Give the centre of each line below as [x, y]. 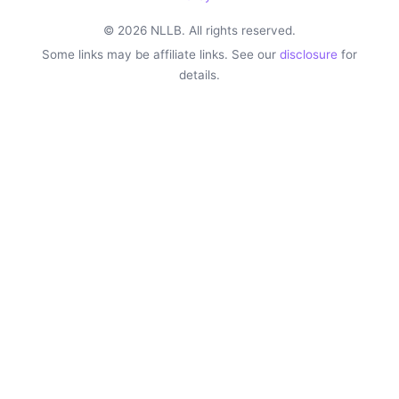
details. [199, 75]
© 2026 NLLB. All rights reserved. [199, 31]
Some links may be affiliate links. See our [161, 55]
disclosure [309, 55]
